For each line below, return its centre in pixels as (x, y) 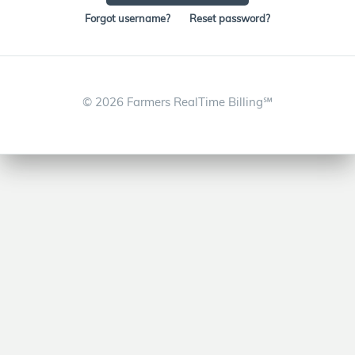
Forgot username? (128, 18)
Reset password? (230, 18)
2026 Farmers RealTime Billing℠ (184, 101)
